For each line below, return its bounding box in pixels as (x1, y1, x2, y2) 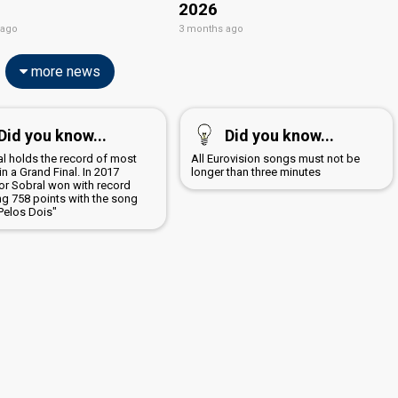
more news (27, 62, 100, 80)
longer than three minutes (190, 164, 321, 179)
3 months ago (179, 22, 244, 35)
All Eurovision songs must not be (190, 151, 360, 165)
